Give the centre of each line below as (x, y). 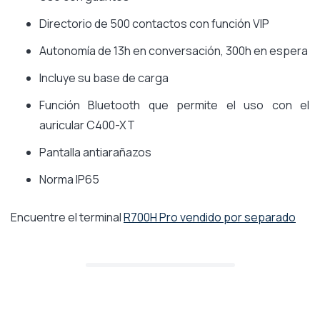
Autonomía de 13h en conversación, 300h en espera (174, 50)
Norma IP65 (69, 179)
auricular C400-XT (87, 125)
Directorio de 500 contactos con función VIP (154, 23)
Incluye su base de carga (104, 77)
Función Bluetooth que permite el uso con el (174, 105)
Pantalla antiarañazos (95, 152)
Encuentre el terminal (67, 217)
